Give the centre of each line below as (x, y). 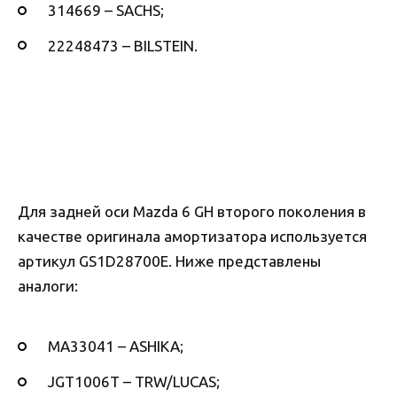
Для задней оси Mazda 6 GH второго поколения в (192, 211)
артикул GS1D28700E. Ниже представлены (169, 261)
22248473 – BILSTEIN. (123, 45)
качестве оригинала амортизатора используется (192, 236)
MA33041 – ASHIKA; (116, 346)
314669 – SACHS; (106, 11)
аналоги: (48, 285)
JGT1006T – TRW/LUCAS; (134, 382)
